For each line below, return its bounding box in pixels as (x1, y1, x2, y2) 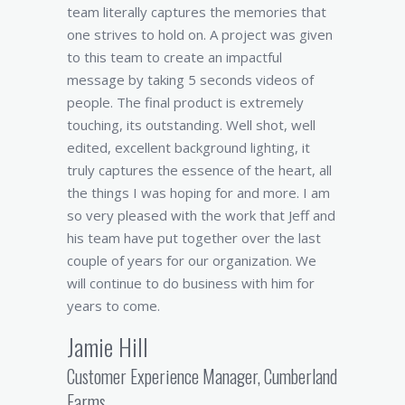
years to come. (67, 296, 160, 315)
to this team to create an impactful (67, 47, 282, 66)
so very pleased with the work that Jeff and (67, 205, 335, 224)
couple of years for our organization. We (67, 250, 316, 269)
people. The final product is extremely (67, 92, 304, 111)
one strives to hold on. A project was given (67, 24, 333, 43)
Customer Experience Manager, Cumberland (67, 362, 337, 390)
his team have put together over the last (67, 228, 321, 247)
